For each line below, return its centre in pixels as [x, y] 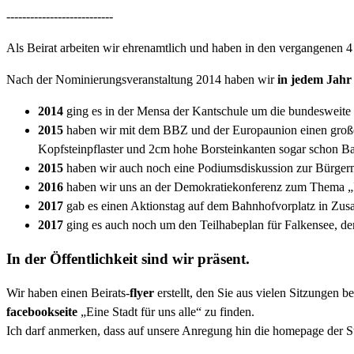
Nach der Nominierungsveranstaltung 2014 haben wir [142, 80]
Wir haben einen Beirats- [68, 292]
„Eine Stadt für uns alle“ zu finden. [166, 311]
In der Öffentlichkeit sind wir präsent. [128, 259]
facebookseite [42, 311]
